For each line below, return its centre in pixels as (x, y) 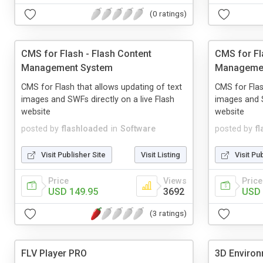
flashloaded (85, 129)
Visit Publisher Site (73, 154)
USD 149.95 (73, 191)
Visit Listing (161, 154)
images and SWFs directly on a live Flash (98, 99)
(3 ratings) (168, 213)
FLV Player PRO (54, 253)
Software (138, 129)
